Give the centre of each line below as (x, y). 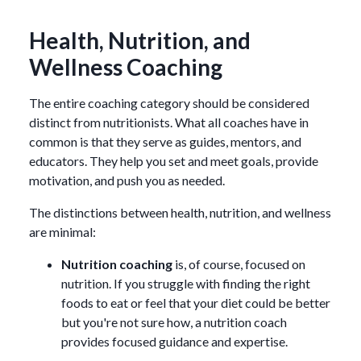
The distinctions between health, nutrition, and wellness (180, 212)
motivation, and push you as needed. (127, 180)
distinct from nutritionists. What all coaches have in (169, 122)
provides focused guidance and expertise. (174, 341)
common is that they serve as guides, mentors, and (165, 141)
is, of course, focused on (239, 263)
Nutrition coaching (117, 263)
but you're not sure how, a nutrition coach (174, 322)
